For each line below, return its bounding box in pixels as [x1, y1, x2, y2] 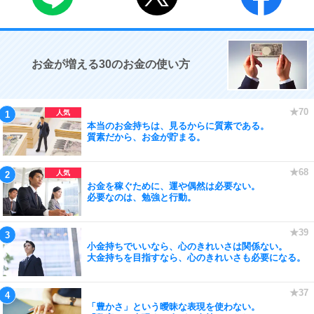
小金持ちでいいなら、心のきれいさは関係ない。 [87, 240, 287, 252]
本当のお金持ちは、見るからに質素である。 [87, 120, 269, 131]
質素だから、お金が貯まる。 [87, 131, 205, 142]
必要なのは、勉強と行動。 [87, 191, 196, 203]
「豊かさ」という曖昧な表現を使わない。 [87, 301, 260, 312]
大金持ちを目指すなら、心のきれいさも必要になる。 [87, 252, 306, 263]
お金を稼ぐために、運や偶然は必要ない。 [87, 180, 260, 191]
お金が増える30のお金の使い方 [32, 58, 190, 70]
